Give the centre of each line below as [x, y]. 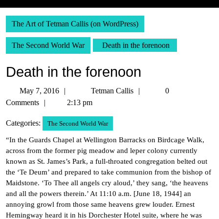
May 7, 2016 [39, 91]
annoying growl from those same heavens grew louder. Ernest [100, 204]
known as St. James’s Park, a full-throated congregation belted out [107, 161]
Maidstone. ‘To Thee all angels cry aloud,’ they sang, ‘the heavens [107, 183]
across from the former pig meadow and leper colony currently [102, 151]
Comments [22, 102]
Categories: [23, 123]
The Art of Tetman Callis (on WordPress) [75, 24]
